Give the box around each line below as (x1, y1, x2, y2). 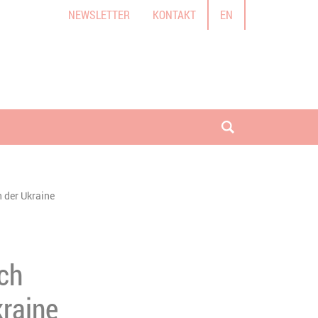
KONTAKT (153, 6, 196, 22)
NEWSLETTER (68, 6, 130, 22)
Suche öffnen (226, 126, 303, 143)
